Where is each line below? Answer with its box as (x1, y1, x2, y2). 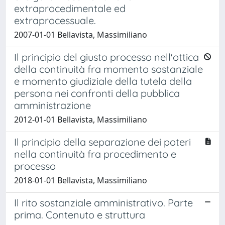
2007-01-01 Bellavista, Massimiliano (14, 29, 147, 40)
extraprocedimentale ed (14, 2, 126, 15)
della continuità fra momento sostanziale (14, 62, 203, 75)
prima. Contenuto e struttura (14, 208, 145, 221)
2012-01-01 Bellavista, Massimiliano (14, 114, 147, 125)
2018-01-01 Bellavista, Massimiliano (14, 174, 147, 186)
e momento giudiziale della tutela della (14, 74, 192, 87)
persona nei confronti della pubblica (14, 86, 180, 99)
